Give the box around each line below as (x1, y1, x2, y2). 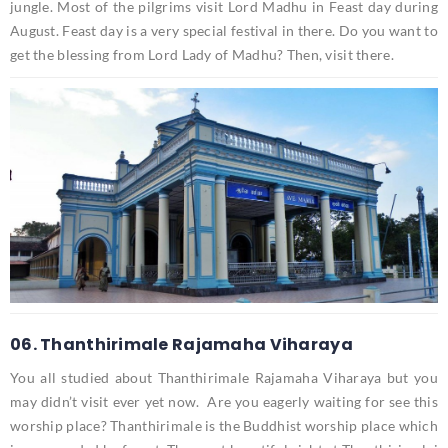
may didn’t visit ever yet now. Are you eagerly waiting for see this (10, 392, 438, 410)
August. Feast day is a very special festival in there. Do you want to (10, 22, 438, 40)
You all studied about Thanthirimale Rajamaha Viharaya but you (10, 368, 438, 386)
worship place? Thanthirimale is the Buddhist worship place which (10, 416, 438, 434)
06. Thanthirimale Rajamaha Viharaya (10, 332, 353, 356)
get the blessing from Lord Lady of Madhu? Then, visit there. (10, 46, 394, 64)
